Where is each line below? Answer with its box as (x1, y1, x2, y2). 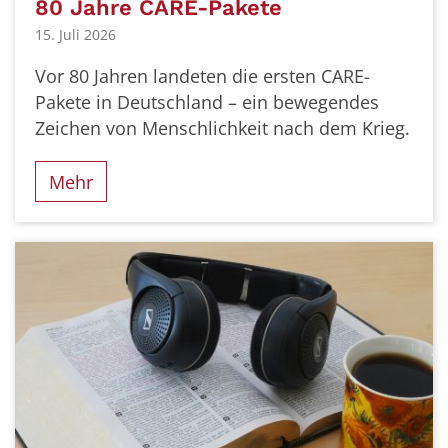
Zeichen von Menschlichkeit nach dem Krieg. (35, 115, 410, 140)
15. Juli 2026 (35, 24, 116, 44)
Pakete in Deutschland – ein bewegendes (35, 89, 379, 114)
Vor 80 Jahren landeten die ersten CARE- (35, 63, 370, 88)
